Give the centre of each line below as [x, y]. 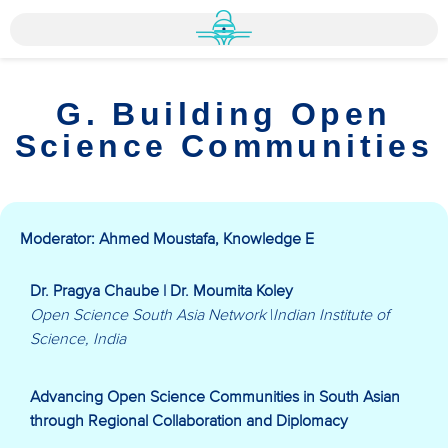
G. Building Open [224, 114]
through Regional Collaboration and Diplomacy [189, 421]
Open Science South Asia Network [150, 315]
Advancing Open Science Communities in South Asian [215, 397]
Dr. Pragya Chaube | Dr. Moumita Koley [161, 291]
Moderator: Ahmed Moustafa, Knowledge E [167, 239]
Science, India [78, 339]
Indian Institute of [331, 315]
